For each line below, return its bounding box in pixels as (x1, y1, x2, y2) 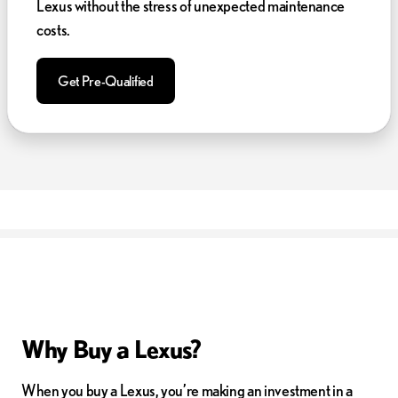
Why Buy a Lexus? (21, 333, 202, 362)
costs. (36, 20, 70, 38)
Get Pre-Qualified (58, 72, 154, 89)
